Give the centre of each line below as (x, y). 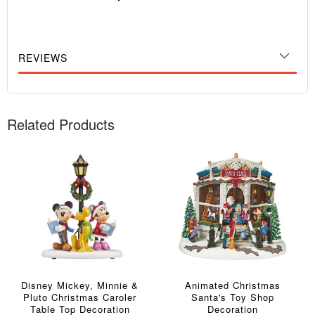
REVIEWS (43, 58)
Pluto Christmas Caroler (80, 297)
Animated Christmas (232, 285)
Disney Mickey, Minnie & (80, 285)
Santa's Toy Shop (232, 297)
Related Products (61, 124)
